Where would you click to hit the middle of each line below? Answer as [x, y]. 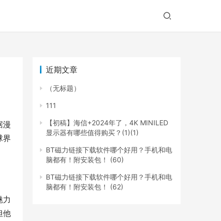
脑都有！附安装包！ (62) [85, 187]
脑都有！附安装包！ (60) [85, 160]
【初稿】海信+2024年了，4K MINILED [107, 123]
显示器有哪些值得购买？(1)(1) [92, 133]
